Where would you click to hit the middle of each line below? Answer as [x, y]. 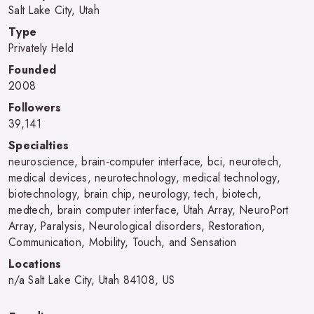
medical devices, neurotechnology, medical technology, [144, 177]
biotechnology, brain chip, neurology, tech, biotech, [135, 193]
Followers [35, 107]
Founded [33, 69]
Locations [35, 264]
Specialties [39, 145]
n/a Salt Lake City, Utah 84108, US [92, 280]
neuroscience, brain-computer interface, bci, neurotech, [145, 161]
